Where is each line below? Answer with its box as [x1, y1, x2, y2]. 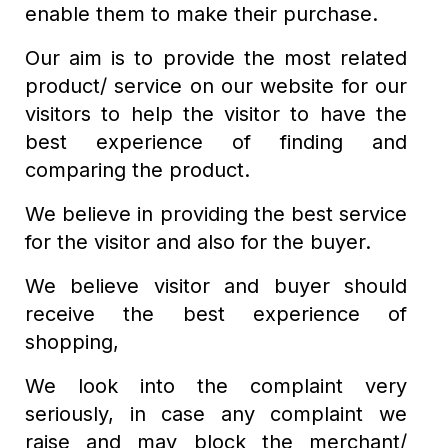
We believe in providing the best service [25, 202, 407, 226]
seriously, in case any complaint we [25, 402, 407, 426]
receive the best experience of [25, 302, 407, 326]
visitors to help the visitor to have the [25, 102, 407, 126]
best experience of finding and [25, 130, 407, 154]
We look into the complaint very [25, 374, 407, 398]
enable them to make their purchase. [25, 2, 378, 26]
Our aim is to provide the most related [25, 46, 407, 70]
